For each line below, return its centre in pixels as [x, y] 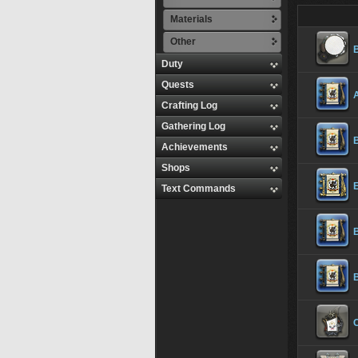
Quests [178, 85]
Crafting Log [189, 105]
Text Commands [199, 189]
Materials [191, 19]
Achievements [195, 147]
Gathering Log [193, 126]
